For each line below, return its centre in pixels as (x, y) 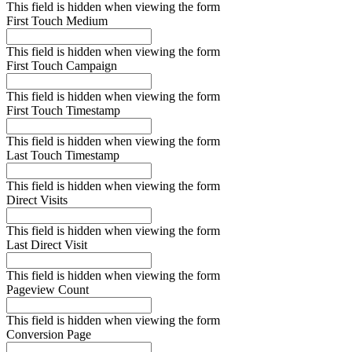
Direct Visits (37, 200)
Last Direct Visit (47, 245)
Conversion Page (49, 335)
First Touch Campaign (62, 66)
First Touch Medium (57, 21)
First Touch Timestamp (63, 111)
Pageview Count (48, 290)
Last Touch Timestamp (63, 156)
